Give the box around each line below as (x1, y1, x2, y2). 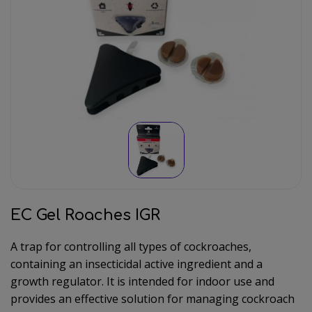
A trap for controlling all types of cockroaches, (10, 238, 251, 254)
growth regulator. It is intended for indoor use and (10, 273, 274, 289)
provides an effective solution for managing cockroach (10, 290, 295, 306)
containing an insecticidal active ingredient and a (10, 256, 263, 272)
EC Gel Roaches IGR (10, 206, 160, 224)
